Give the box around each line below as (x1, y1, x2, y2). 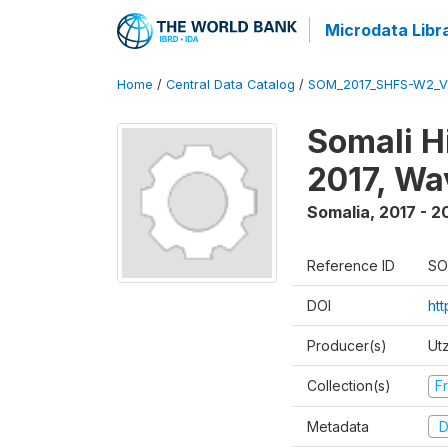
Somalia (307, 202, 370, 222)
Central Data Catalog (166, 77, 295, 92)
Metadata (307, 417, 369, 435)
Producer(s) (307, 337, 387, 354)
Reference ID (307, 257, 395, 274)
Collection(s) (307, 377, 391, 394)
